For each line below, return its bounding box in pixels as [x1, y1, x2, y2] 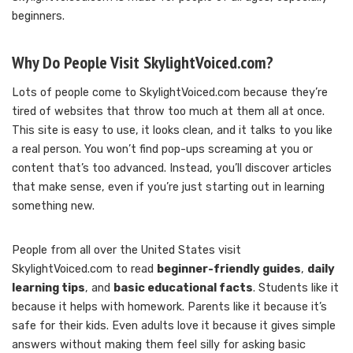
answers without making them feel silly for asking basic [12, 337, 306, 351]
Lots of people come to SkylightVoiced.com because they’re [12, 85, 328, 99]
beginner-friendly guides [157, 262, 301, 276]
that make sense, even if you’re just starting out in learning [12, 180, 325, 194]
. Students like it [253, 281, 339, 295]
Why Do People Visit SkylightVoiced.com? [12, 50, 273, 73]
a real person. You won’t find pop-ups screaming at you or [12, 142, 313, 156]
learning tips [12, 281, 85, 295]
